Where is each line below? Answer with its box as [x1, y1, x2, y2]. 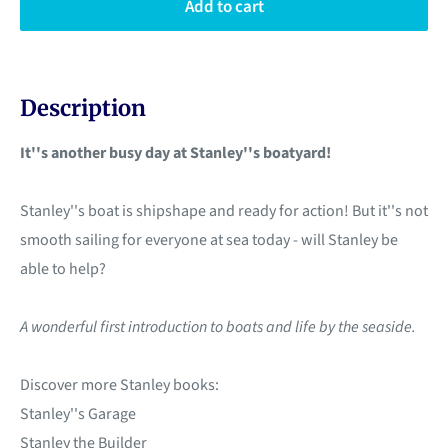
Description [20, 94, 146, 123]
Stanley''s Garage [20, 403, 136, 426]
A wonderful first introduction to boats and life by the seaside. [20, 316, 416, 339]
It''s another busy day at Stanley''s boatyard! [20, 142, 331, 165]
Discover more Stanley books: [20, 374, 219, 397]
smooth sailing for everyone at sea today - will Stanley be [20, 229, 398, 252]
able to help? [20, 258, 106, 281]
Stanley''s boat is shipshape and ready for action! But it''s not [20, 200, 428, 223]
